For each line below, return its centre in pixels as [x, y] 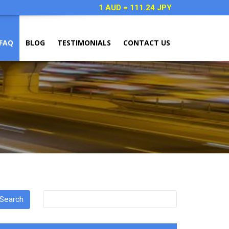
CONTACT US [147, 43]
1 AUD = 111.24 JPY [135, 8]
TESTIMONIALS [84, 43]
